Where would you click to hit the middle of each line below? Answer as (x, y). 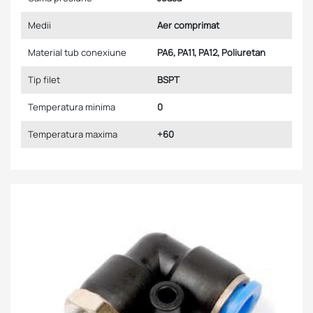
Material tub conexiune (77, 52)
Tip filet (44, 80)
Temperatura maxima (73, 134)
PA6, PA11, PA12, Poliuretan (211, 52)
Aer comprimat (188, 25)
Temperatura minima (72, 107)
